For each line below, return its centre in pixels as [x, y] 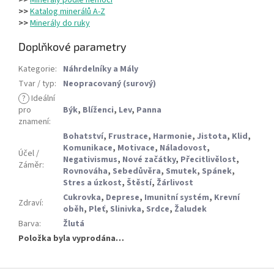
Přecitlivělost [208, 160]
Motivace [136, 148]
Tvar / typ [36, 84]
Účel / [29, 154]
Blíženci [98, 110]
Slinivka [126, 209]
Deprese [123, 198]
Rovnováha [85, 172]
